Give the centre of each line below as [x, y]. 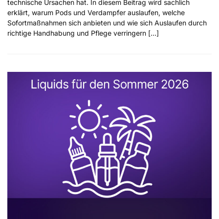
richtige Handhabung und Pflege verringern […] [83, 33]
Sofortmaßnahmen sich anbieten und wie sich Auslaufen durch [107, 22]
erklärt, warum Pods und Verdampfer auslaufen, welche [96, 12]
